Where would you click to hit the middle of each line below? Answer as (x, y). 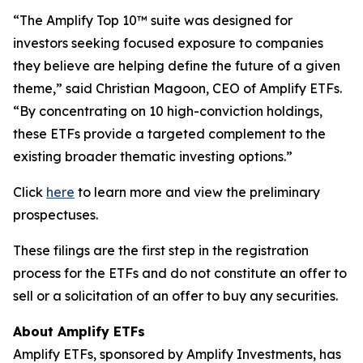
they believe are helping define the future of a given (177, 66)
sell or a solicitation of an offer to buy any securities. (175, 296)
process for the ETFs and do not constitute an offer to (180, 273)
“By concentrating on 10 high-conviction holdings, (168, 111)
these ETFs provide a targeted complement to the (169, 134)
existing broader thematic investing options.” (153, 156)
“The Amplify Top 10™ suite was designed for (153, 20)
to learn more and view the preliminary (197, 192)
